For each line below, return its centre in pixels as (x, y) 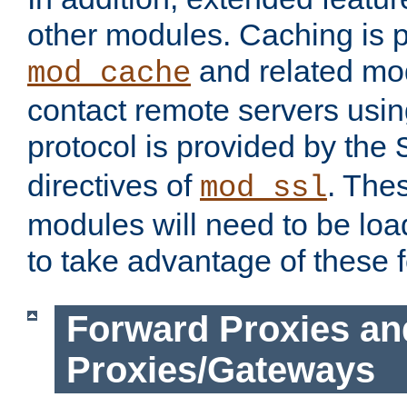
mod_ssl (263, 189)
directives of (114, 186)
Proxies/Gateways (220, 369)
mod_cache (109, 74)
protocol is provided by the (211, 147)
